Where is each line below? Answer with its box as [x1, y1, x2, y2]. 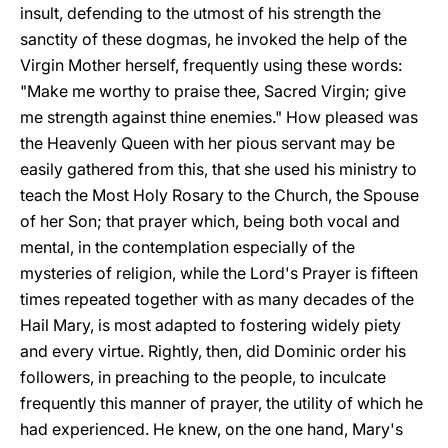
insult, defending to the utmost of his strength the [20, 3, 381, 23]
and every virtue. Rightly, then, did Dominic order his [20, 341, 406, 361]
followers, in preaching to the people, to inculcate [20, 367, 386, 387]
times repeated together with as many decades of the [20, 289, 414, 309]
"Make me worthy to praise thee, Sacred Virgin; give [20, 81, 406, 101]
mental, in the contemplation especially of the [20, 237, 355, 257]
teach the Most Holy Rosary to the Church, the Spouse [20, 185, 419, 205]
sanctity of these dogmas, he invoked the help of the [20, 29, 407, 49]
